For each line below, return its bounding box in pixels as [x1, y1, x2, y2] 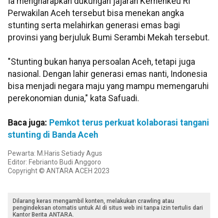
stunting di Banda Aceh [8, 130, 98, 140]
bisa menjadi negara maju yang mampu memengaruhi [8, 81, 209, 91]
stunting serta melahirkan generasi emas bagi [8, 20, 180, 31]
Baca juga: [8, 118, 49, 128]
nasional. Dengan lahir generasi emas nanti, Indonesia [8, 69, 207, 79]
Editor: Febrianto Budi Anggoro [8, 158, 101, 166]
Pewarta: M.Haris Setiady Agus [8, 149, 102, 158]
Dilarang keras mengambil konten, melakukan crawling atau [13, 198, 174, 205]
